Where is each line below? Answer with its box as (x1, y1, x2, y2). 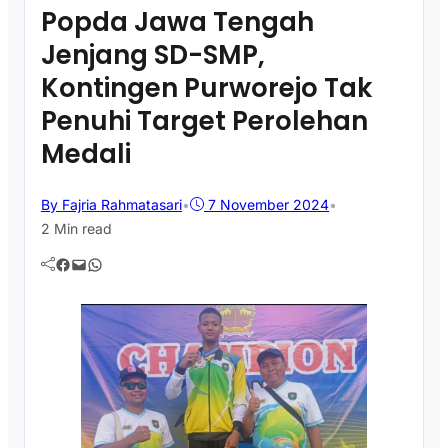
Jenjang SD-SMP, (41, 36, 265, 73)
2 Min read (41, 219, 112, 237)
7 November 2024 (208, 195, 329, 213)
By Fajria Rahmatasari (41, 195, 182, 213)
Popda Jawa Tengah (41, 3, 314, 40)
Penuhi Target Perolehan (41, 102, 368, 139)
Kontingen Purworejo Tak (41, 69, 372, 106)
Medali (41, 135, 131, 172)
